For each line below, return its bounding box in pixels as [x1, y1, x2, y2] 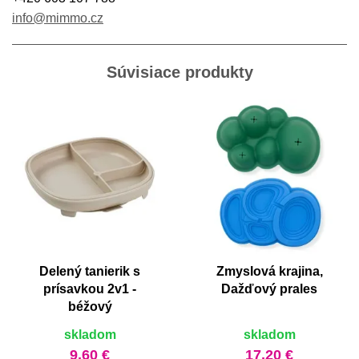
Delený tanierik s [39, 264, 140, 278]
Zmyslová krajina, [216, 264, 323, 278]
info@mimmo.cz [12, 10, 103, 25]
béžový [67, 299, 112, 313]
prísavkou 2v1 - [43, 281, 136, 296]
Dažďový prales [221, 281, 317, 296]
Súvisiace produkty [106, 63, 253, 81]
